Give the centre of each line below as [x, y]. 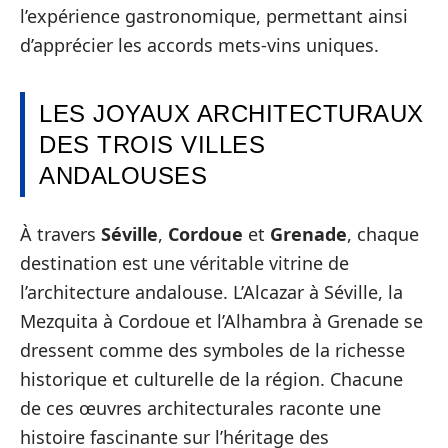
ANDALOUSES [123, 175]
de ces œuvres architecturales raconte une [200, 407]
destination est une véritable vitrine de [184, 262]
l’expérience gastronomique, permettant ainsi [214, 16]
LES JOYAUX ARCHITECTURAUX [231, 113]
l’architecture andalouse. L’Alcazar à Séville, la [211, 291]
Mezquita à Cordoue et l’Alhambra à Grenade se [221, 320]
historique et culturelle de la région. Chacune [211, 378]
